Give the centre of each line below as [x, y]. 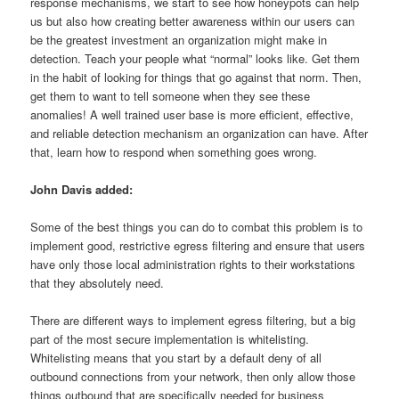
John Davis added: [84, 189]
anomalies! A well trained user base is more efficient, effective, [192, 114]
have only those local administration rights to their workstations [193, 265]
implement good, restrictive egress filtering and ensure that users [198, 246]
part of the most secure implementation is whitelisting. [170, 339]
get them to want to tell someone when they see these [171, 95]
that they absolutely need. [98, 283]
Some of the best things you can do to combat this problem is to [197, 227]
